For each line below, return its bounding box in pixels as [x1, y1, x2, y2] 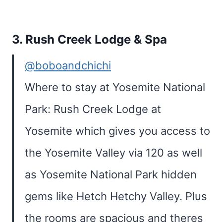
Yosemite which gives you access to [25, 124, 210, 137]
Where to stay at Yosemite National [25, 81, 205, 94]
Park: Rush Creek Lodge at [25, 103, 161, 115]
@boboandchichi [25, 59, 111, 72]
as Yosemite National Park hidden [25, 168, 197, 181]
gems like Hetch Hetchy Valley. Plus [25, 190, 207, 203]
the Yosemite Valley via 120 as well [25, 146, 202, 159]
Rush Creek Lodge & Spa [25, 32, 167, 47]
